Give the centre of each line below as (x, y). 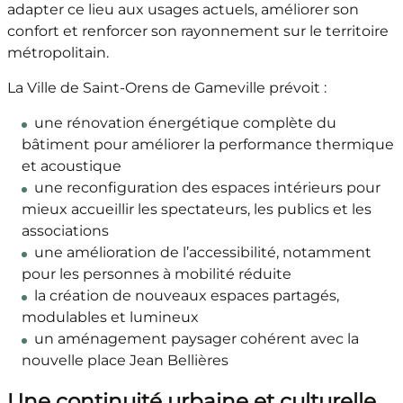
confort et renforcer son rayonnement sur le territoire (197, 31)
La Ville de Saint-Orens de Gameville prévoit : (166, 88)
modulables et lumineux (110, 318)
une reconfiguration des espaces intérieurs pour (207, 188)
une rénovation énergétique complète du (185, 123)
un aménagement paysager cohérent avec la (196, 339)
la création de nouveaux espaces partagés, (186, 296)
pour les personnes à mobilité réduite (156, 274)
